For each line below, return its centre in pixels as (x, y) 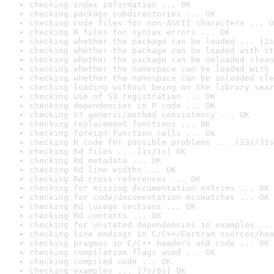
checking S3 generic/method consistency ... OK (139, 115)
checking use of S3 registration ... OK (122, 96)
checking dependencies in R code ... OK (122, 106)
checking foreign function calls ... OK (122, 133)
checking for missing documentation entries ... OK (149, 188)
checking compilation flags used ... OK (122, 252)
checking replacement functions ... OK (120, 124)
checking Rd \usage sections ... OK (113, 206)
